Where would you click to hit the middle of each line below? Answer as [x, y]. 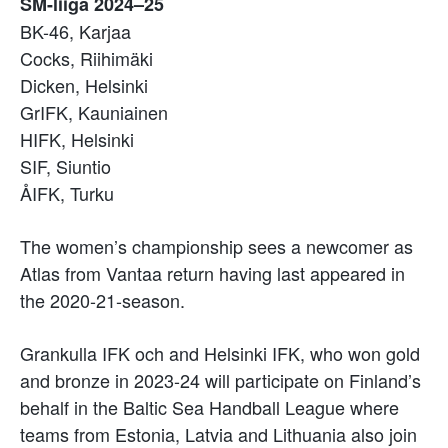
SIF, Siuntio [65, 165]
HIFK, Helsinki [77, 138]
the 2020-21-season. [105, 299]
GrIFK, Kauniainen [94, 111]
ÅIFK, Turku [67, 192]
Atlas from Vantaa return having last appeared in [212, 272]
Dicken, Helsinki [84, 84]
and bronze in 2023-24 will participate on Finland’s [220, 379]
